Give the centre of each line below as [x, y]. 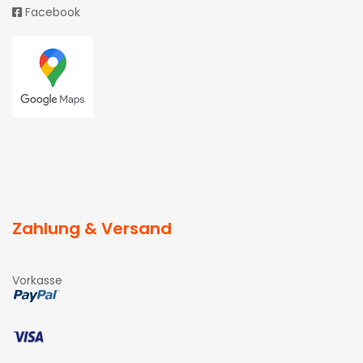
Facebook [51, 12]
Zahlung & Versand [92, 228]
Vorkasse [37, 280]
